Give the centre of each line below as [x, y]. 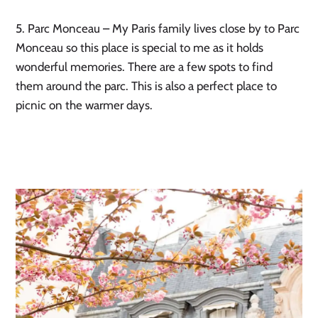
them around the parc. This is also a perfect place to [147, 86]
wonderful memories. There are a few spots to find [144, 66]
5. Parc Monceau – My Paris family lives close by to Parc [158, 28]
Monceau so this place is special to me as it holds [140, 47]
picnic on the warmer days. [86, 105]
